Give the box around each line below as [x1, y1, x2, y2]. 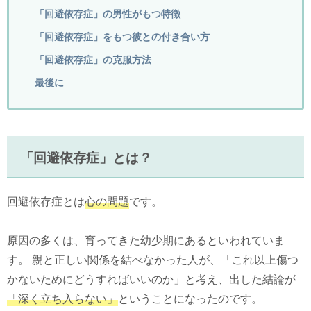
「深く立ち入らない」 [7, 290, 118, 307]
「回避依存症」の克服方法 [35, 53, 151, 67]
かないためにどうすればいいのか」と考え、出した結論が [7, 271, 296, 287]
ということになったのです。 [118, 290, 262, 307]
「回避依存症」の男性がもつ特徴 [35, 7, 180, 21]
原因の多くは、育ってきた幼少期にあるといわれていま [7, 232, 285, 249]
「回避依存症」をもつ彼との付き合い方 [35, 30, 210, 44]
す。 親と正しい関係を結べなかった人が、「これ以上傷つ [7, 251, 299, 268]
